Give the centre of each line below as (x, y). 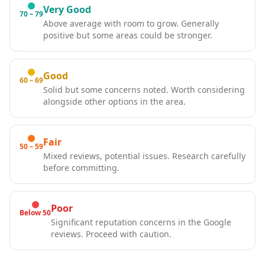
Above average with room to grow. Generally (131, 23)
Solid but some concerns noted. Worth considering (144, 90)
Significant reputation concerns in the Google (141, 222)
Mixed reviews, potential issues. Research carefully (144, 156)
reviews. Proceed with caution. (111, 234)
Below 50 (35, 213)
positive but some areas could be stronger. (128, 35)
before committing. (81, 168)
